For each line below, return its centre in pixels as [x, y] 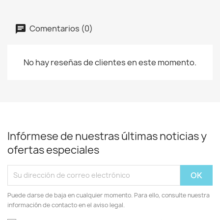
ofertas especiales [53, 150]
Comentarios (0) [60, 28]
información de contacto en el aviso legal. [66, 205]
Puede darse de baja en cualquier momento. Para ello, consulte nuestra [109, 195]
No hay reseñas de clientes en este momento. [110, 62]
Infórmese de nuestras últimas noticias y [107, 136]
